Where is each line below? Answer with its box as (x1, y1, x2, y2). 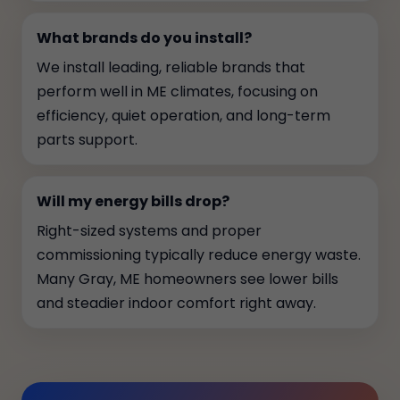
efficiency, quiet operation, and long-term (37, 105, 330, 126)
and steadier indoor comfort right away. (37, 293, 316, 313)
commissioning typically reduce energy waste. (37, 245, 361, 265)
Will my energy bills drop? (37, 191, 229, 212)
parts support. (37, 129, 137, 150)
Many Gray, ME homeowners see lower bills (37, 269, 338, 289)
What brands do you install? (37, 28, 252, 48)
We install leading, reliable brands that (37, 57, 305, 78)
